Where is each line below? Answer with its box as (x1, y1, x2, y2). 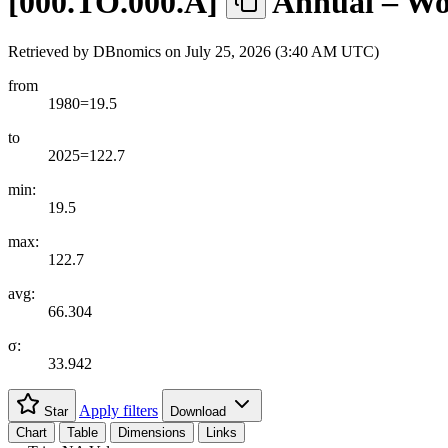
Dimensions (118, 424, 186, 440)
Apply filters (79, 401, 158, 419)
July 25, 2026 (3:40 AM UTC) (185, 42, 379, 60)
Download (170, 403, 230, 419)
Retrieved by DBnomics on (8, 42, 185, 60)
